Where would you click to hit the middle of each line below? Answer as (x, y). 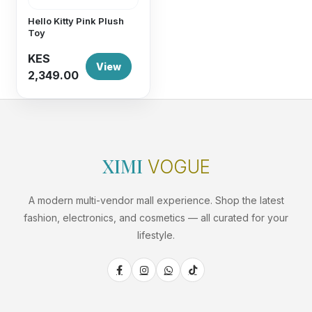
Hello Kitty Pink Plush (76, 21)
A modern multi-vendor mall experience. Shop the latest (156, 200)
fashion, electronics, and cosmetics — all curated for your (156, 218)
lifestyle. (156, 235)
